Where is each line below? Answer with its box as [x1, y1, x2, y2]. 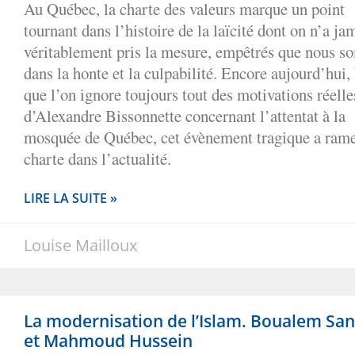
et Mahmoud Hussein [24, 329, 193, 352]
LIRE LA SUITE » [24, 189, 117, 207]
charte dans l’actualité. [24, 147, 171, 170]
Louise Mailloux [24, 234, 137, 256]
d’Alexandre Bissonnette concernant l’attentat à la [24, 104, 345, 127]
